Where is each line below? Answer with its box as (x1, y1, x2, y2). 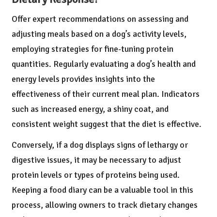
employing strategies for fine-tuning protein (12, 44, 173, 55)
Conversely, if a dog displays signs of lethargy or (12, 139, 188, 151)
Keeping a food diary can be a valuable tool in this (12, 185, 193, 196)
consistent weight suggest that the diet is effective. (12, 119, 201, 130)
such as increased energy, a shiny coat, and (12, 104, 169, 115)
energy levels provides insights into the (12, 74, 155, 85)
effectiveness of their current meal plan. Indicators (12, 89, 200, 100)
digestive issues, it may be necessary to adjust (12, 155, 181, 166)
